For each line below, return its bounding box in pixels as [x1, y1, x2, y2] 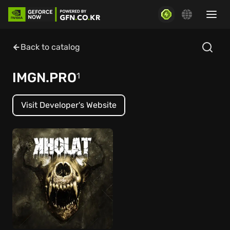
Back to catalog [21, 42, 80, 52]
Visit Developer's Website [21, 100, 117, 110]
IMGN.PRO [12, 70, 76, 86]
